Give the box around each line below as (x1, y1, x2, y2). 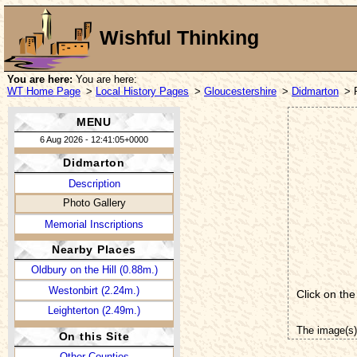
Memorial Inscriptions (45, 218, 143, 230)
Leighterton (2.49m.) (48, 304, 140, 317)
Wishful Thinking (100, 27, 259, 49)
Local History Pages (96, 84, 189, 97)
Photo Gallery (62, 197, 126, 209)
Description (68, 177, 120, 190)
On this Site (58, 329, 130, 343)
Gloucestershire (204, 84, 277, 97)
